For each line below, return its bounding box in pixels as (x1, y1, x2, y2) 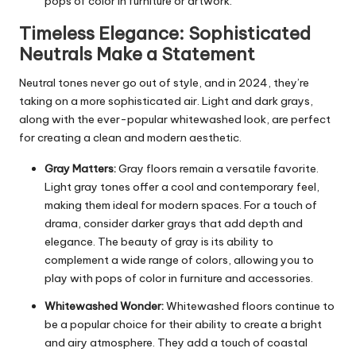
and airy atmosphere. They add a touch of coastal (44, 335, 308, 350)
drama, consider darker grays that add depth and (44, 215, 303, 230)
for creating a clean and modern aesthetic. (19, 130, 242, 145)
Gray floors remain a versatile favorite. (116, 161, 319, 176)
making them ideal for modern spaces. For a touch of (44, 197, 317, 212)
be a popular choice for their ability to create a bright (44, 316, 322, 331)
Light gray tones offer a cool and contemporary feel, (44, 179, 319, 194)
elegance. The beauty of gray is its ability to (44, 234, 273, 249)
